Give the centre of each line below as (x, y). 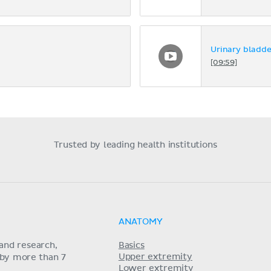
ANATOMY (140, 222)
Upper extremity (155, 257)
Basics (131, 245)
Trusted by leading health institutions (135, 145)
